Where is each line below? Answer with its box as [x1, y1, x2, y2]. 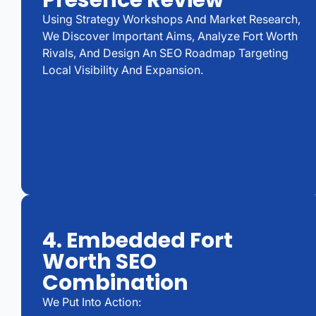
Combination [42, 267, 188, 298]
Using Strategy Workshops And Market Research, [42, 12, 300, 27]
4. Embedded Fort [42, 225, 233, 255]
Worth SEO [42, 246, 157, 276]
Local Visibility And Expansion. [42, 63, 203, 78]
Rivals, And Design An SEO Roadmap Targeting [42, 46, 288, 61]
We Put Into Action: [42, 294, 141, 309]
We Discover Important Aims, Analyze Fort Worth [42, 29, 298, 44]
